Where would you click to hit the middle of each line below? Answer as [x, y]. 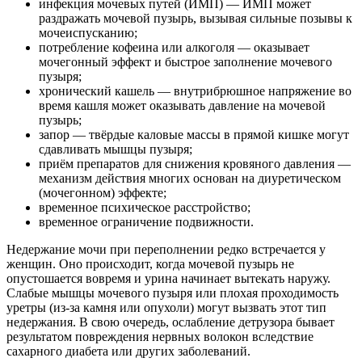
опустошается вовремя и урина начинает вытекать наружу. [168, 279]
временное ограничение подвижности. [146, 222]
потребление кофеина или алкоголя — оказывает [174, 48]
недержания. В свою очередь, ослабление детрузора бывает [170, 322]
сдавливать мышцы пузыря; [116, 149]
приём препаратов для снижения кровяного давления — [195, 164]
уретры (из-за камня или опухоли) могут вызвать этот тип [166, 308]
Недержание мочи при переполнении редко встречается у [166, 250]
